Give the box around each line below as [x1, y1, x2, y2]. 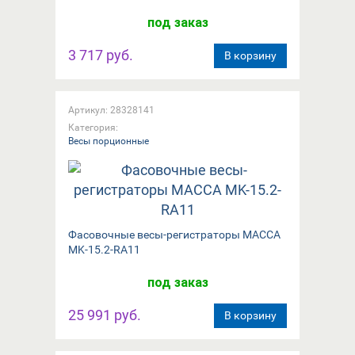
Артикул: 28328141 [68, 104, 155, 116]
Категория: [68, 121, 118, 133]
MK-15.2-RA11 [68, 242, 140, 256]
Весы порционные [68, 135, 149, 147]
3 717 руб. [68, 46, 133, 63]
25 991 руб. [68, 306, 141, 323]
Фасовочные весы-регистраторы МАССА [68, 227, 281, 241]
